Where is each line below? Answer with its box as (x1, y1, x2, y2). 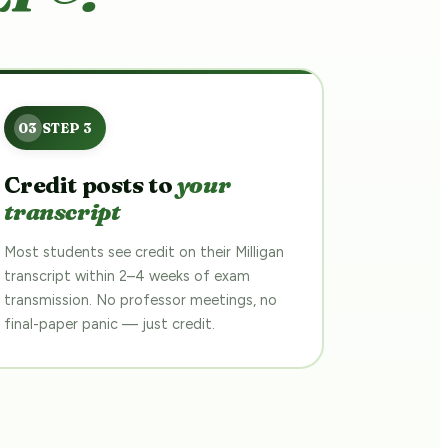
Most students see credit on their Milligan (3, 242, 284, 261)
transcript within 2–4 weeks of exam (3, 266, 250, 285)
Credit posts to (3, 170, 177, 199)
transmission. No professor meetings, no (3, 290, 277, 309)
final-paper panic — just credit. (3, 314, 215, 333)
